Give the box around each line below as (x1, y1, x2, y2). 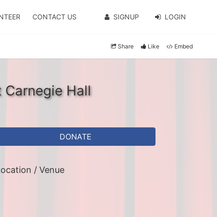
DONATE (60, 132, 92, 141)
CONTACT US (32, 13, 77, 21)
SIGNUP (113, 13, 139, 21)
